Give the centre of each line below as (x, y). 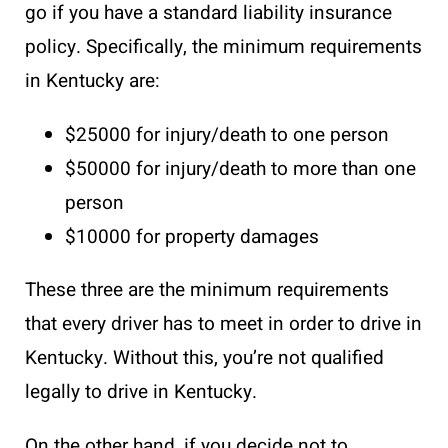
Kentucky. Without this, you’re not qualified (204, 357)
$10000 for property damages (192, 236)
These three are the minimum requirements (207, 289)
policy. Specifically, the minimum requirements (223, 46)
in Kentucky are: (92, 80)
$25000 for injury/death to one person (227, 134)
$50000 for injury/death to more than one (240, 168)
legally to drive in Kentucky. (143, 391)
